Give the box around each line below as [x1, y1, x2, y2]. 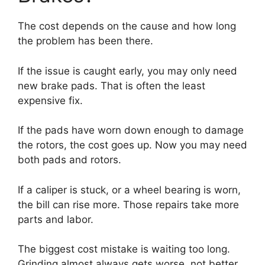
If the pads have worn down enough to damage [18, 124, 244, 136]
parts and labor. [18, 213, 93, 225]
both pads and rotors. [18, 154, 121, 166]
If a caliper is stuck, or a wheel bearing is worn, [18, 183, 241, 196]
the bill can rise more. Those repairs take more [18, 198, 239, 211]
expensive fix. [18, 94, 83, 106]
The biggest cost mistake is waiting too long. [18, 243, 230, 255]
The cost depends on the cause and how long [18, 20, 236, 32]
